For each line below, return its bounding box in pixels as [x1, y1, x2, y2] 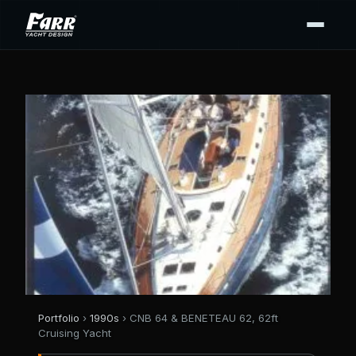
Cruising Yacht [38, 327, 111, 339]
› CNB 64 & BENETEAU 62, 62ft [119, 311, 278, 324]
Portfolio [38, 311, 79, 324]
